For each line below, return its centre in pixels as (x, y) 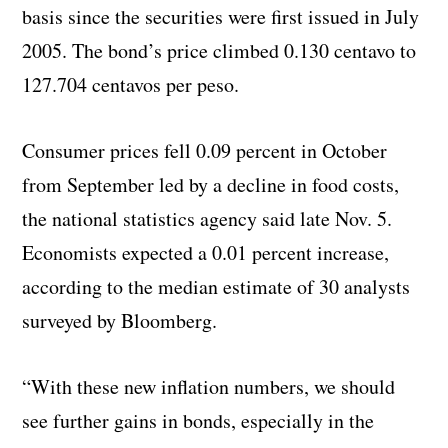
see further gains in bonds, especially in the (198, 420)
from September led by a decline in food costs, (211, 184)
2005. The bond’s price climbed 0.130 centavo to (219, 50)
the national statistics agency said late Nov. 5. (207, 218)
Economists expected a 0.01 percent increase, (206, 252)
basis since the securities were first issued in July (221, 16)
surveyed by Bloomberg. (120, 320)
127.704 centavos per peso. (131, 84)
